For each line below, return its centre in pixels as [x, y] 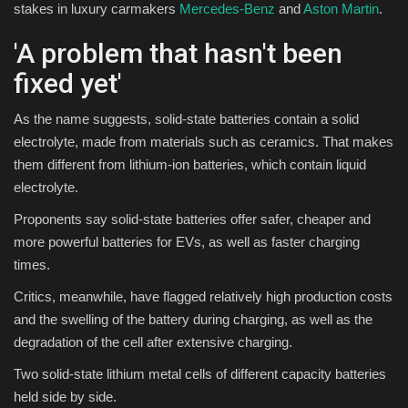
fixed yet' [68, 83]
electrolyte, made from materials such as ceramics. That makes [204, 141]
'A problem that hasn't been [178, 53]
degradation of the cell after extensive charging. [153, 342]
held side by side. [65, 396]
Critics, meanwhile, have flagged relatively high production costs [203, 296]
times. [32, 264]
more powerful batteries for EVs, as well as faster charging [187, 241]
